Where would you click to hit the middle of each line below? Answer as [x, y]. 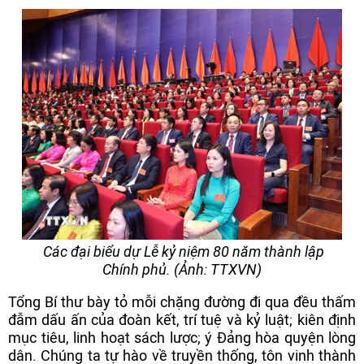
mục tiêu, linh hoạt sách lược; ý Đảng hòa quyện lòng [182, 338]
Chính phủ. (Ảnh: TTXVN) [182, 269]
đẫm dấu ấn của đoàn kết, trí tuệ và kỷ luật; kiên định [182, 320]
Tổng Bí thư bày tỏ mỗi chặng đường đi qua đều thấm [182, 302]
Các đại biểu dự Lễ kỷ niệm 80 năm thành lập [182, 251]
